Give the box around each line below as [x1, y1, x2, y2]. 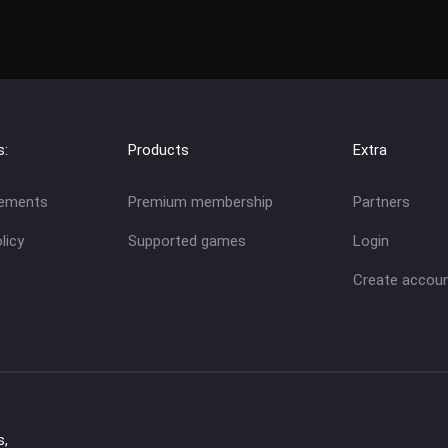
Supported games [127, 232, 246, 251]
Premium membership [127, 193, 273, 212]
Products [127, 141, 189, 160]
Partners [352, 193, 410, 212]
